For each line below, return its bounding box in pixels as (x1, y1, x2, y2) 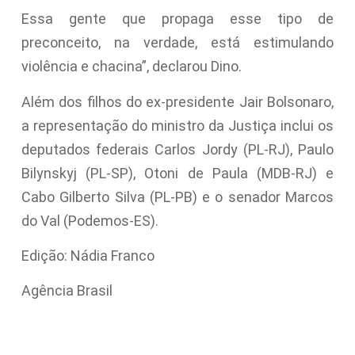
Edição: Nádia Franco (21, 246, 155, 264)
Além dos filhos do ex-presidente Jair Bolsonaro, (21, 93, 334, 110)
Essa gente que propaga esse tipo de (21, 10, 334, 28)
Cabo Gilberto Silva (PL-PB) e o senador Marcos (21, 188, 334, 205)
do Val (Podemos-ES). (21, 212, 158, 229)
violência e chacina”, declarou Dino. (21, 58, 242, 75)
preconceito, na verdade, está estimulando (21, 34, 334, 52)
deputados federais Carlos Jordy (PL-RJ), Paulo (21, 140, 334, 158)
